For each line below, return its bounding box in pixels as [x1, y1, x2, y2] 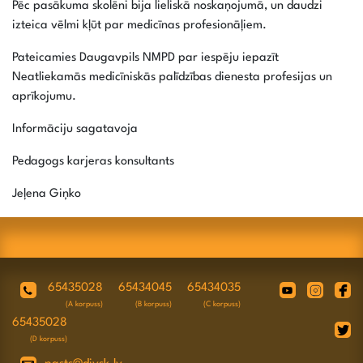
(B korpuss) [135, 301, 172, 309]
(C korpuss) [203, 301, 241, 309]
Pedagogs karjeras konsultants [12, 156, 174, 169]
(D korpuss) [30, 335, 67, 344]
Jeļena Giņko [12, 188, 81, 201]
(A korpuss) [66, 301, 103, 309]
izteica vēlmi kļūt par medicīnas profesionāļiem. [12, 19, 267, 32]
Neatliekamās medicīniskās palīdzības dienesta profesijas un [12, 71, 332, 84]
